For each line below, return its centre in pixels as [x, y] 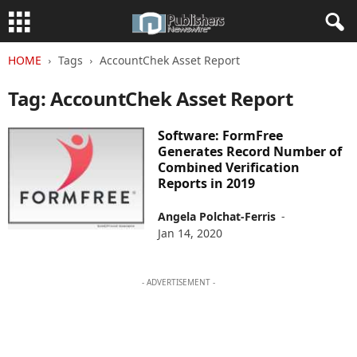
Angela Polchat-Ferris [217, 216]
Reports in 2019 [207, 183]
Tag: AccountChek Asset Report [151, 98]
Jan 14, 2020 [190, 233]
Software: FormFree [221, 135]
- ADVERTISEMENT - [178, 282]
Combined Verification [229, 167]
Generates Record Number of [250, 151]
